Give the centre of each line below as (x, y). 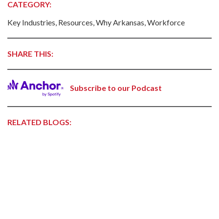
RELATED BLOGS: (39, 122)
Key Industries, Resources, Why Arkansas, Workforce (96, 22)
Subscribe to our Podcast (116, 88)
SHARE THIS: (30, 53)
